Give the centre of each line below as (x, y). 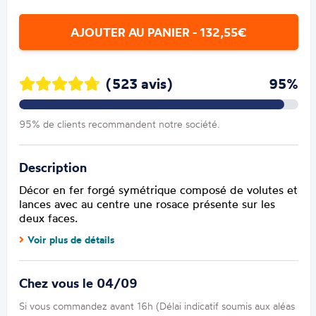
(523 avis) (140, 84)
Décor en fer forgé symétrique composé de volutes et (159, 190)
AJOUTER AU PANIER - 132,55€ (159, 32)
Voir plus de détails (71, 240)
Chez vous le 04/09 (79, 284)
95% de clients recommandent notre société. (120, 124)
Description (53, 168)
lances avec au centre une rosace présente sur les (147, 204)
